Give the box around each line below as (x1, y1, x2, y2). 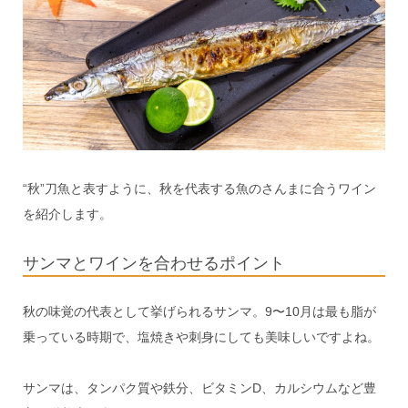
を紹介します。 (22, 206, 112, 221)
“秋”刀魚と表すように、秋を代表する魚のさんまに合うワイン (22, 180, 376, 196)
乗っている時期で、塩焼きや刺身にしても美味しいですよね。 (22, 329, 380, 344)
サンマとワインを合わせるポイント (22, 253, 285, 272)
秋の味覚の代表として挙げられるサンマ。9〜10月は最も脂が (22, 303, 376, 319)
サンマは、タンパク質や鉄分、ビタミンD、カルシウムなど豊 (22, 380, 376, 395)
